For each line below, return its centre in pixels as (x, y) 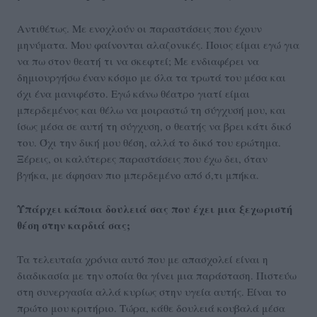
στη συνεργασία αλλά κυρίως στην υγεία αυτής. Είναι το (152, 292)
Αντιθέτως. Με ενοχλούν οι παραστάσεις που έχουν (139, 29)
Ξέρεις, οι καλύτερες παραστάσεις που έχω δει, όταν (142, 159)
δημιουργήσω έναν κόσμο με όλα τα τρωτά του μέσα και (151, 77)
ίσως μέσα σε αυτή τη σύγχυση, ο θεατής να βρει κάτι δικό (154, 126)
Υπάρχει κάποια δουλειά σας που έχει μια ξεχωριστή (155, 209)
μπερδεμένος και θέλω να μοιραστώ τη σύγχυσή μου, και (151, 110)
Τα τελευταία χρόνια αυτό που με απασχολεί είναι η (143, 259)
